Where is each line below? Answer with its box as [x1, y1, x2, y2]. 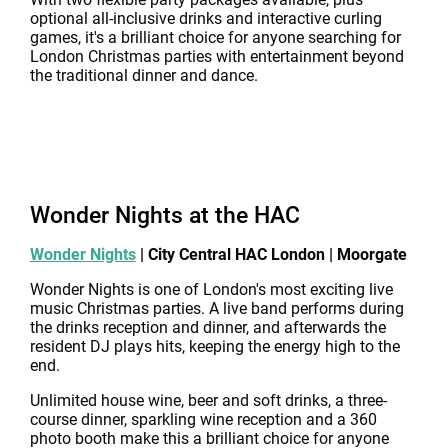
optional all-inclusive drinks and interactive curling [30, 9, 382, 28]
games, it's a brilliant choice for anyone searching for [30, 28, 401, 47]
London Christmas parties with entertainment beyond [30, 47, 404, 66]
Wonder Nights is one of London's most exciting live [30, 280, 393, 299]
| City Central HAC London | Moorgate [136, 245, 407, 264]
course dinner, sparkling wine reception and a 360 [30, 410, 377, 429]
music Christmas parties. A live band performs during [30, 299, 404, 318]
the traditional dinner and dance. [30, 66, 258, 85]
